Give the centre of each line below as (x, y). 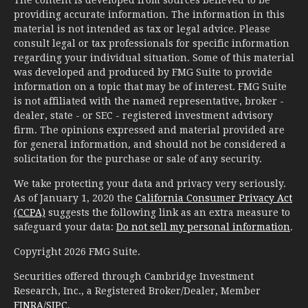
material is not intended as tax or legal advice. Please (142, 29)
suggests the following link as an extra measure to (168, 213)
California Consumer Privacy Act (214, 198)
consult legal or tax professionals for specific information (152, 44)
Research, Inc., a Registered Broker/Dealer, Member (137, 291)
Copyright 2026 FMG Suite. (77, 252)
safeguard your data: (65, 227)
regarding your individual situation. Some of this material (154, 58)
